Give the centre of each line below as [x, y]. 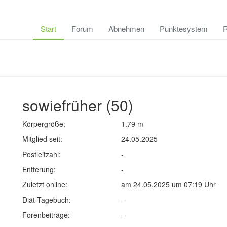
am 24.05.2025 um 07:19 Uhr [168, 184]
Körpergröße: [44, 124]
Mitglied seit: [42, 139]
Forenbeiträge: [46, 215]
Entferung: [39, 169]
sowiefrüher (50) [78, 105]
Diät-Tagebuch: [47, 200]
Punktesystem [184, 29]
